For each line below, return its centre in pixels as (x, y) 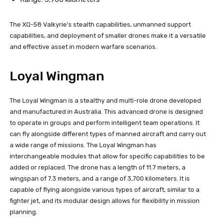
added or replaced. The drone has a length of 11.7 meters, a (98, 167)
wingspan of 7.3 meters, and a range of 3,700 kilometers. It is (100, 178)
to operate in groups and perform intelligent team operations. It (105, 123)
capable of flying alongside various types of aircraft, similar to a (105, 189)
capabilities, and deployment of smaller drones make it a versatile (108, 35)
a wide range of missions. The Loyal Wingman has (83, 145)
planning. (23, 212)
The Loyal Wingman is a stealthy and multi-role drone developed (105, 100)
